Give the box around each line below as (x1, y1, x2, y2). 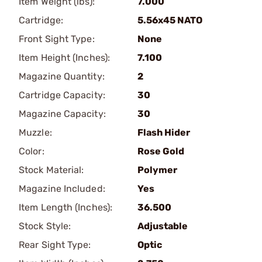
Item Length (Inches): (19, 202, 113, 213)
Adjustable (137, 220, 188, 232)
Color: (19, 146, 44, 157)
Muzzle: (19, 127, 52, 138)
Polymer (137, 164, 177, 175)
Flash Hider (137, 127, 190, 138)
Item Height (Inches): (19, 52, 111, 63)
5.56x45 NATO (137, 15, 202, 26)
